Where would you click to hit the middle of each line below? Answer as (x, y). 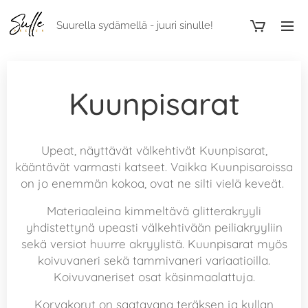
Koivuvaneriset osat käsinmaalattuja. (154, 277)
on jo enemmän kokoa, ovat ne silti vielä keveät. (154, 183)
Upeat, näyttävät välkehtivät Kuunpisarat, (154, 150)
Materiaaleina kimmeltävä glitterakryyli (154, 211)
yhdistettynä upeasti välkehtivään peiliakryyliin (154, 227)
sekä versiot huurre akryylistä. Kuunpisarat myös (154, 244)
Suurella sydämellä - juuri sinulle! (135, 25)
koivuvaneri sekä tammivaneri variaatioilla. (154, 260)
